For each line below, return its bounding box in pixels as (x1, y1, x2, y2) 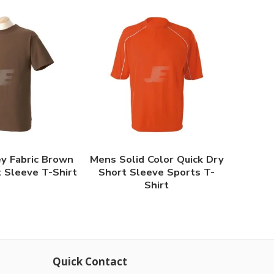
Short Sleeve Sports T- (98, 165, 215, 180)
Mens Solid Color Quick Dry (89, 152, 224, 167)
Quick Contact (53, 254, 127, 268)
